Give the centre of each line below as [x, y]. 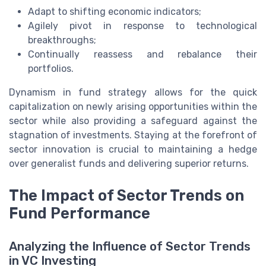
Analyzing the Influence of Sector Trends [130, 247]
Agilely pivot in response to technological [142, 26]
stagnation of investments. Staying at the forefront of [133, 135]
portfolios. [51, 68]
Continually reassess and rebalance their [142, 54]
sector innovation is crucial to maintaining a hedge [133, 149]
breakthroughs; [62, 40]
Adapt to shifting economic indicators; [115, 11]
